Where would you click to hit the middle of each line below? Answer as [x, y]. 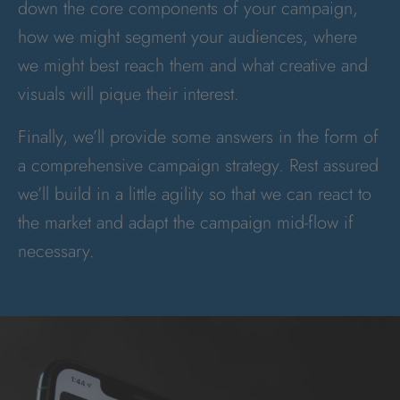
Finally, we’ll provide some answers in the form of [198, 137]
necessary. [56, 251]
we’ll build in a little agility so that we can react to [195, 194]
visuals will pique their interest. [129, 94]
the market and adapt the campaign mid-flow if [186, 223]
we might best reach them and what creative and [193, 66]
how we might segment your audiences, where [187, 37]
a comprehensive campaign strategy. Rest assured [198, 166]
